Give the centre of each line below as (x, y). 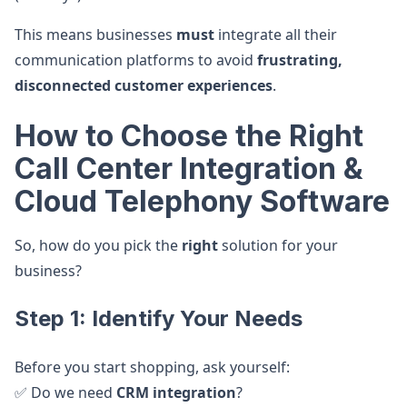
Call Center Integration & (189, 169)
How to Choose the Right (189, 136)
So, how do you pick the (98, 245)
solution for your (278, 245)
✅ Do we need (65, 392)
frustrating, (300, 60)
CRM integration (176, 392)
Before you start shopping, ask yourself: (152, 367)
